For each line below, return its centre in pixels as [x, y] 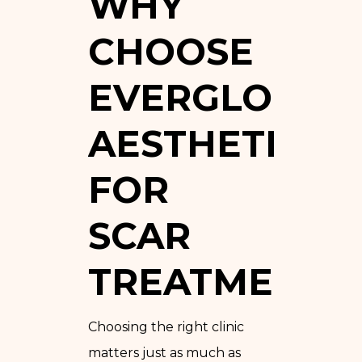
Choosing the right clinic [166, 326]
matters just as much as [164, 352]
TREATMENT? [218, 281]
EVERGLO [180, 97]
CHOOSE [171, 51]
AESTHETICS [207, 143]
